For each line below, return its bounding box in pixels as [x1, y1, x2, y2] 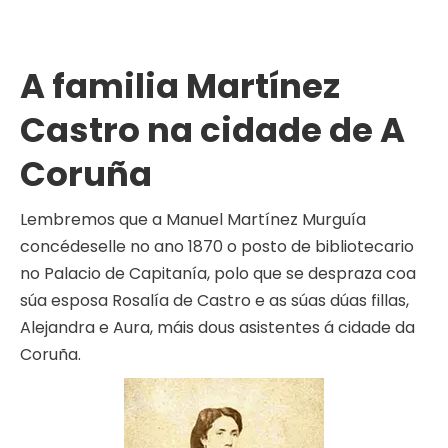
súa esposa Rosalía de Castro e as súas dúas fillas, [20, 289, 409, 313]
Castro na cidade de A [20, 106, 405, 155]
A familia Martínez [20, 62, 340, 111]
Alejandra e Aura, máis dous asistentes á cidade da [20, 316, 415, 340]
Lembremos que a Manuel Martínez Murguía [20, 208, 366, 232]
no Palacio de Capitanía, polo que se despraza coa [20, 262, 416, 286]
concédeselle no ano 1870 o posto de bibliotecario [20, 235, 414, 259]
